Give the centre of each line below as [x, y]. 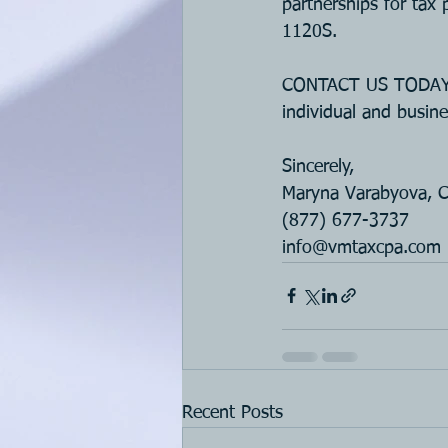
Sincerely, [321, 166]
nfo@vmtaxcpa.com [363, 247]
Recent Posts [232, 412]
